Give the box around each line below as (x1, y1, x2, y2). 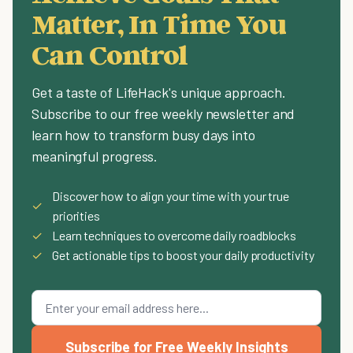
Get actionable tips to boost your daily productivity (51, 247, 314, 262)
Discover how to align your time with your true (51, 188, 290, 203)
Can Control (32, 36, 188, 71)
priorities (51, 207, 101, 223)
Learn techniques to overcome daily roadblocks (51, 227, 297, 243)
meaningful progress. (32, 147, 158, 165)
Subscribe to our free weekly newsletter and (32, 104, 295, 122)
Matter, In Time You (32, 6, 286, 40)
